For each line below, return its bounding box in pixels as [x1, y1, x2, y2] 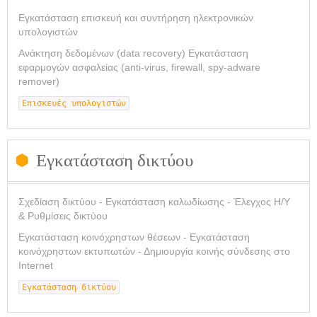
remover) [18, 76, 59, 87]
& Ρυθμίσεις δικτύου [18, 210, 108, 221]
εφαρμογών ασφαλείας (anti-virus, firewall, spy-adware [18, 62, 260, 73]
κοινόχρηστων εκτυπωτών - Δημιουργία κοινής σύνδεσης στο [18, 246, 290, 257]
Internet [18, 260, 53, 271]
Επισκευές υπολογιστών [22, 98, 126, 108]
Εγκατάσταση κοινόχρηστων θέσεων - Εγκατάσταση [18, 231, 250, 243]
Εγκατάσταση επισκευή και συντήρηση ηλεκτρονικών [18, 12, 253, 23]
